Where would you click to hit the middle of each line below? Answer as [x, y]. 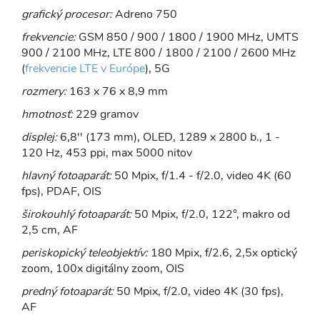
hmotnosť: [47, 114]
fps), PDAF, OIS [61, 191]
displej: [41, 137]
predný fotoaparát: [69, 291]
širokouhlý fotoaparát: [76, 214]
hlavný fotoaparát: [68, 175]
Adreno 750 [145, 14]
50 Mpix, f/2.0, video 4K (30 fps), [200, 291]
